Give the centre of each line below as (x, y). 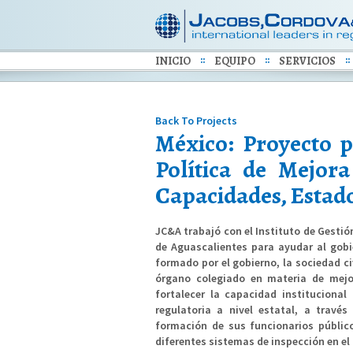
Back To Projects (196, 121)
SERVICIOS (307, 61)
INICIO (173, 61)
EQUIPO (235, 61)
